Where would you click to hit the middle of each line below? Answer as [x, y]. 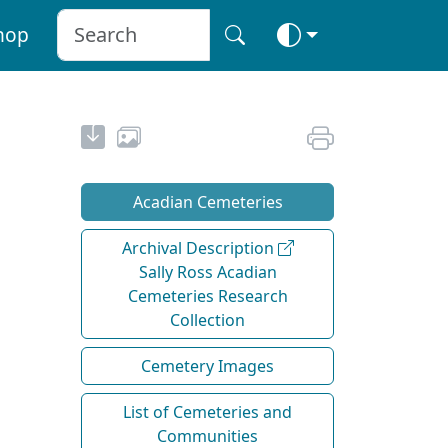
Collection [207, 319]
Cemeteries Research [207, 295]
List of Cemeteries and [207, 411]
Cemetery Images [207, 365]
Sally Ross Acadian [207, 271]
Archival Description [199, 247]
